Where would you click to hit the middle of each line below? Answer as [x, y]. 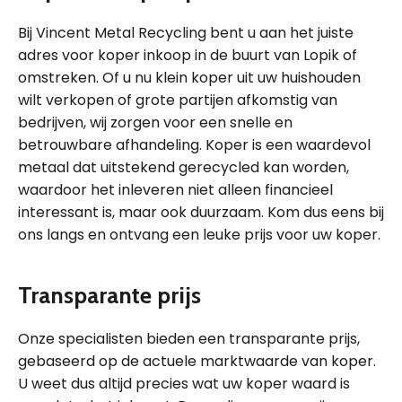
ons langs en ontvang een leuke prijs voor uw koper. [199, 235]
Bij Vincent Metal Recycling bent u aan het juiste [186, 33]
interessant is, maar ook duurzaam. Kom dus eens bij [201, 212]
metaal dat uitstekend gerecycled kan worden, [184, 167]
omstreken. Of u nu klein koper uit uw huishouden [189, 78]
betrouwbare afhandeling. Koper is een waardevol [194, 145]
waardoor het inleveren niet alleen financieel [175, 190]
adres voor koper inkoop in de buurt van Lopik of [188, 55]
